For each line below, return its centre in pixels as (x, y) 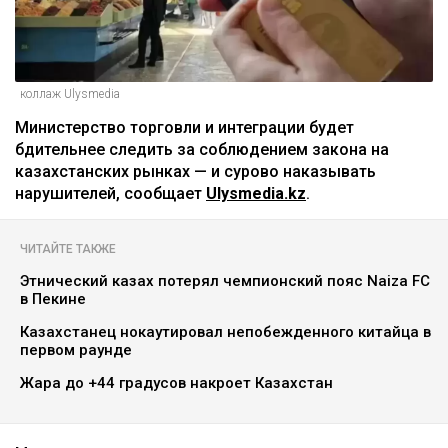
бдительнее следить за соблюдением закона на (202, 150)
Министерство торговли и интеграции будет (184, 128)
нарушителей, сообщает (110, 194)
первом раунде (76, 350)
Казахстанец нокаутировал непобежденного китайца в (225, 332)
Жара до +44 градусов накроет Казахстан (176, 383)
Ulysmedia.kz (256, 194)
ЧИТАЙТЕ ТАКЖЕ (68, 249)
